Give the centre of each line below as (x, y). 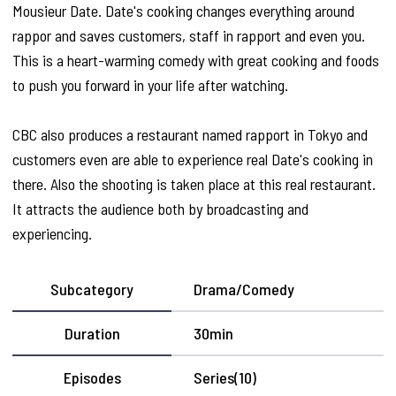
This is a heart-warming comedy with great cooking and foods (196, 61)
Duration (92, 334)
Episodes (92, 378)
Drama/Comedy (244, 289)
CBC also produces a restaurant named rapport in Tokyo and (190, 135)
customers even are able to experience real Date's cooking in (193, 160)
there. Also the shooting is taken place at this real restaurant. (194, 184)
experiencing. (52, 234)
